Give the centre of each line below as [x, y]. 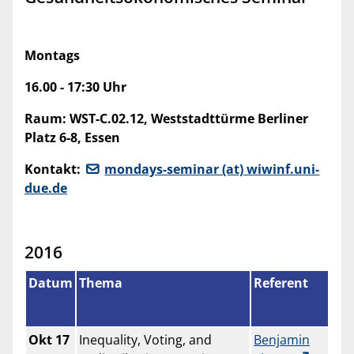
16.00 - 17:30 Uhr [75, 87]
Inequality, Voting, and [145, 340]
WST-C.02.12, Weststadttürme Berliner [189, 119]
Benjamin [282, 340]
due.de [46, 188]
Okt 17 [49, 340]
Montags [52, 56]
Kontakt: [54, 169]
